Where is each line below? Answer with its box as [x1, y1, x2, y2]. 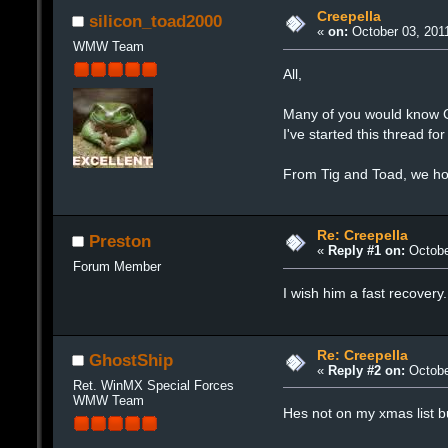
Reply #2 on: [327, 362, 405, 378]
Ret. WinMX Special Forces [72, 378, 234, 394]
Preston [89, 230, 151, 251]
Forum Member [72, 258, 161, 274]
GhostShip [89, 350, 173, 371]
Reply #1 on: [327, 243, 405, 259]
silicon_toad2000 [89, 11, 222, 32]
